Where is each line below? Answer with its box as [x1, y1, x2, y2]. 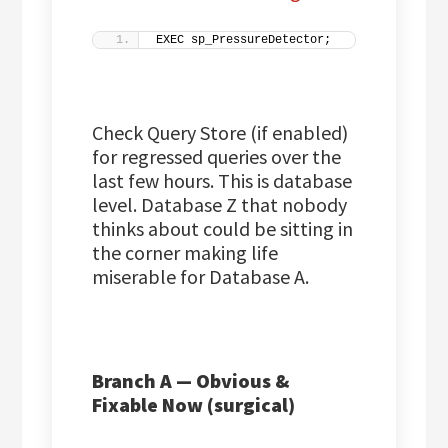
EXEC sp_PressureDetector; [156, 33, 332, 48]
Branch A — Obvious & [92, 368, 290, 394]
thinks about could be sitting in [92, 216, 354, 242]
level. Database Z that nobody [92, 192, 348, 218]
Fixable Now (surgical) [92, 392, 296, 418]
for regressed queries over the [92, 144, 342, 170]
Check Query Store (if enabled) [92, 120, 349, 146]
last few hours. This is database [92, 168, 353, 194]
